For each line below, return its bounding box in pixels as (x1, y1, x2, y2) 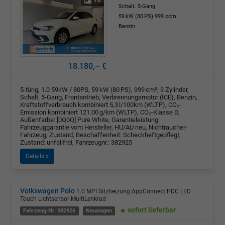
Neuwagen (85, 207, 112, 214)
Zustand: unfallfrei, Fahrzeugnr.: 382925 (20, 138, 132, 146)
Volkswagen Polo (20, 186, 75, 195)
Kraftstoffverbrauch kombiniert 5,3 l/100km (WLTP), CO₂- (20, 100, 181, 108)
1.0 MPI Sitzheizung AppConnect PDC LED (76, 187, 191, 195)
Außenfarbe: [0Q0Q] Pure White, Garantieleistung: (20, 116, 160, 124)
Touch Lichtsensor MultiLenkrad (20, 195, 106, 202)
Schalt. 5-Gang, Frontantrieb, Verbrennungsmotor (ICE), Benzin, (20, 93, 197, 101)
